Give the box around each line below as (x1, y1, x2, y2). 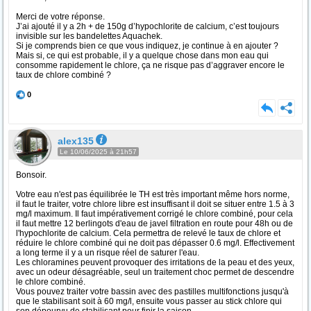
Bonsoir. (16, 170, 47, 180)
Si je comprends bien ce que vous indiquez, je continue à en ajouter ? (16, 41, 278, 51)
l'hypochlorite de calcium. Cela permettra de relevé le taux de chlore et (16, 228, 280, 238)
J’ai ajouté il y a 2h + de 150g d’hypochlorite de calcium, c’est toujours (16, 22, 279, 31)
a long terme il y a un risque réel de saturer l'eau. (16, 248, 199, 258)
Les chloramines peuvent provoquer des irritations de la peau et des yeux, (16, 258, 294, 267)
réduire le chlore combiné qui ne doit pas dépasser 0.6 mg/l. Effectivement (16, 238, 294, 248)
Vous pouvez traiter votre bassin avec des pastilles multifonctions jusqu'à (16, 287, 289, 296)
